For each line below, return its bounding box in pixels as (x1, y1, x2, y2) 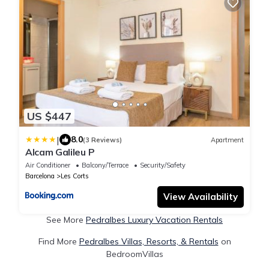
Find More (38, 236, 79, 247)
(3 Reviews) (83, 135, 122, 144)
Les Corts (61, 172, 89, 181)
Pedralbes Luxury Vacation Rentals (86, 214, 223, 226)
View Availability (163, 191, 238, 203)
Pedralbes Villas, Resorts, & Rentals (79, 236, 219, 247)
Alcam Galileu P (25, 146, 95, 159)
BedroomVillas (106, 249, 163, 260)
